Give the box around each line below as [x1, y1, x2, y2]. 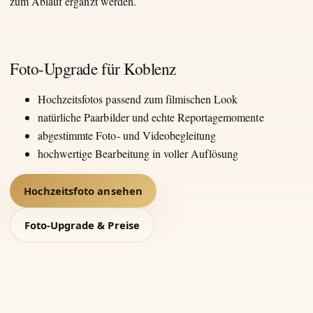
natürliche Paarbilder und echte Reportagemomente [38, 109, 264, 124]
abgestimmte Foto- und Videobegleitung [38, 127, 217, 143]
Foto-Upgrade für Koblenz [10, 57, 176, 80]
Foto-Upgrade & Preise [24, 217, 140, 232]
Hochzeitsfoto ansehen [24, 183, 143, 198]
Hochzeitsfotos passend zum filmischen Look [38, 91, 238, 106]
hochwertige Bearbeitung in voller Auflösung [38, 145, 239, 161]
